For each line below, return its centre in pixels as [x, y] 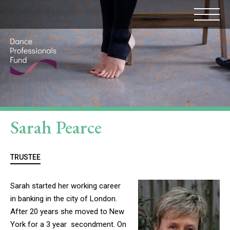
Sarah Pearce [56, 127]
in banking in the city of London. [64, 199]
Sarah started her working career [65, 186]
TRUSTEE [25, 157]
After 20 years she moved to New [67, 212]
